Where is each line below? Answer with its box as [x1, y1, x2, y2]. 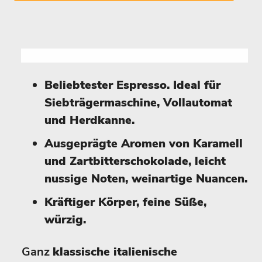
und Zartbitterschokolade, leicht [44, 153, 226, 169]
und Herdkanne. [44, 112, 135, 128]
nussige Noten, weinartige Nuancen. [44, 171, 247, 187]
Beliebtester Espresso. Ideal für [44, 77, 220, 93]
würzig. [44, 212, 86, 227]
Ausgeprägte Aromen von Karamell [44, 136, 243, 151]
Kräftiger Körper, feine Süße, [44, 194, 206, 210]
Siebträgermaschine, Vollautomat [44, 95, 232, 111]
